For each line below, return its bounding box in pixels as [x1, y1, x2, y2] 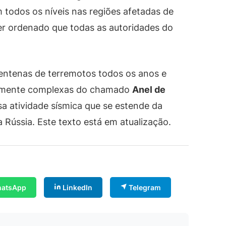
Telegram [127, 183, 161, 192]
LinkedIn [61, 183, 92, 192]
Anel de [132, 84, 165, 95]
